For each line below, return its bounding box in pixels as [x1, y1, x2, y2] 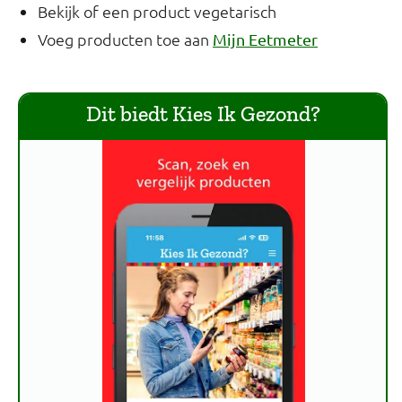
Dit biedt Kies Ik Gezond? [85, 100, 320, 127]
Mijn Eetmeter [213, 30, 318, 48]
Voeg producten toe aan [38, 29, 213, 49]
